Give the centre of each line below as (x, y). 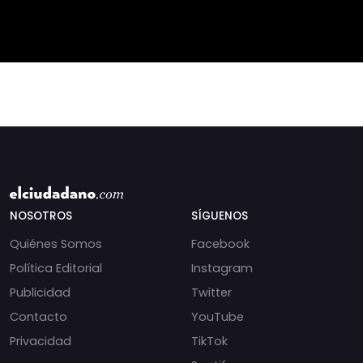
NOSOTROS (41, 216)
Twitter (211, 292)
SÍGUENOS (220, 216)
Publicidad (40, 292)
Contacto (38, 316)
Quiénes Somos (56, 243)
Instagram (222, 268)
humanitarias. (245, 19)
